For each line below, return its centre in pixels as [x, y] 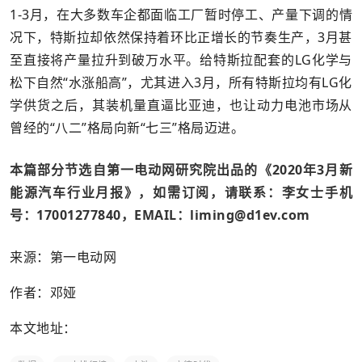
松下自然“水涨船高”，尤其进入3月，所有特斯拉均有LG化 [181, 83]
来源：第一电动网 [63, 257]
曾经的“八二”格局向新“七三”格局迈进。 [127, 128]
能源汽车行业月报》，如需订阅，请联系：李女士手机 [181, 193]
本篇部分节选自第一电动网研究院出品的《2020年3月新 [181, 170]
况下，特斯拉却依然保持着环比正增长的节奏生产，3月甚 [181, 38]
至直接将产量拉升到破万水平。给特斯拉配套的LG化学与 [181, 60]
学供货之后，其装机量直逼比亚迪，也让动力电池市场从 [181, 105]
